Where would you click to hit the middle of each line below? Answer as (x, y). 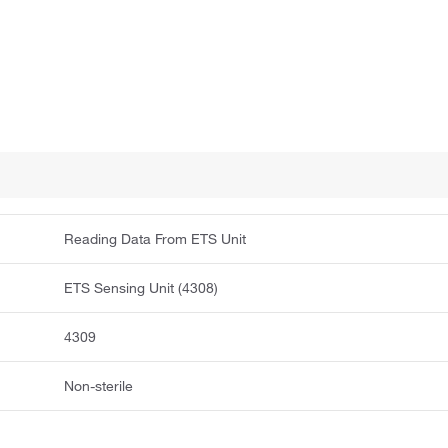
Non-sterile (99, 386)
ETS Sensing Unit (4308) (141, 288)
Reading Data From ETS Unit (155, 239)
